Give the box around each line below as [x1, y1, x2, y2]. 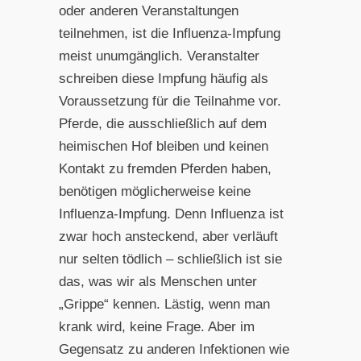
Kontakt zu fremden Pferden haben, [58, 160, 272, 176]
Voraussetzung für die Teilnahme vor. [58, 93, 281, 109]
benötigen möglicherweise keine [58, 183, 251, 199]
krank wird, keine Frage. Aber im [58, 318, 255, 334]
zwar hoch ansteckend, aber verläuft [58, 228, 278, 244]
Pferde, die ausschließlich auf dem [58, 115, 267, 131]
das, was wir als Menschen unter [58, 273, 257, 289]
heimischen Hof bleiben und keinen [58, 138, 268, 154]
